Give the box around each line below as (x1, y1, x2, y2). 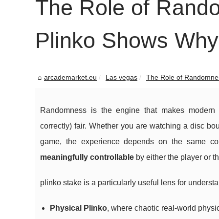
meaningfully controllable (40, 153, 134, 161)
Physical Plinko (50, 204, 107, 212)
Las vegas (106, 73, 137, 81)
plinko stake (40, 178, 82, 187)
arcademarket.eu (44, 73, 97, 81)
